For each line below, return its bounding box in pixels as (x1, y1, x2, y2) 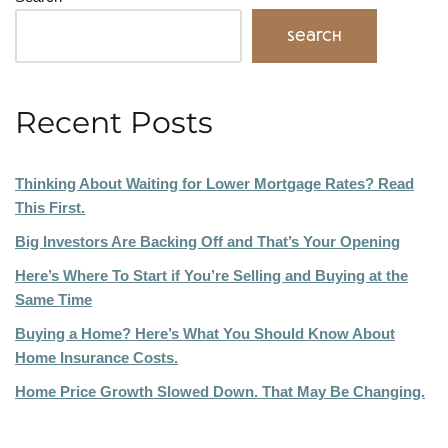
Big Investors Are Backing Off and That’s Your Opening (15, 232, 400, 250)
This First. (15, 198, 85, 216)
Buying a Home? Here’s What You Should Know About (15, 324, 395, 342)
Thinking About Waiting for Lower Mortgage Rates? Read (15, 174, 414, 192)
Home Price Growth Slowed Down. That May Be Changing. (15, 382, 425, 400)
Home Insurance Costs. (15, 348, 178, 366)
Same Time (15, 290, 92, 308)
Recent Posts (15, 103, 213, 141)
